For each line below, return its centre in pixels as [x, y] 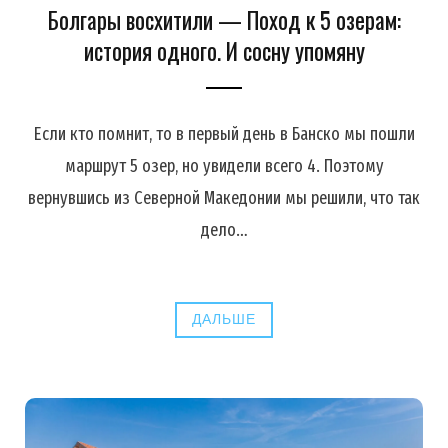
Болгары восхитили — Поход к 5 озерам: [224, 19]
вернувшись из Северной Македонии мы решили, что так [224, 197]
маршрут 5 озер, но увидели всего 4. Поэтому [224, 165]
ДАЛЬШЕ [224, 319]
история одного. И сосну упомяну [224, 50]
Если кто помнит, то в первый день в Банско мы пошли [224, 133]
